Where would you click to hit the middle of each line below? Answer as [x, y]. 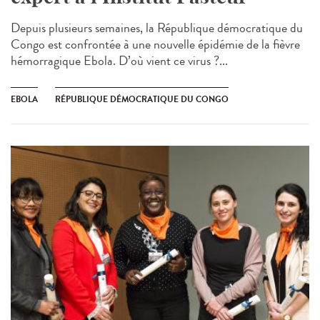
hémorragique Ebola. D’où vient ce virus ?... [119, 61]
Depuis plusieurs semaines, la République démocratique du [157, 28]
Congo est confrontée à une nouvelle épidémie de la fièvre [155, 45]
